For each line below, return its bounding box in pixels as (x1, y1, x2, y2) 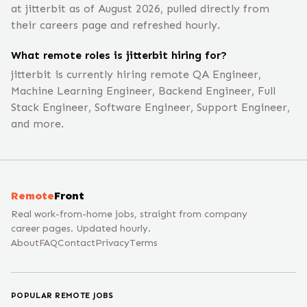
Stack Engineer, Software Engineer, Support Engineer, (11, 101, 290, 114)
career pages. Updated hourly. (11, 223, 151, 234)
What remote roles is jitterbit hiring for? (11, 49, 227, 62)
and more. (11, 117, 64, 130)
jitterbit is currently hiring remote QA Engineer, (11, 68, 261, 81)
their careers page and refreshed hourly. (11, 19, 220, 32)
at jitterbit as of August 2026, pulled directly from (11, 2, 269, 15)
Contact (58, 237, 95, 249)
